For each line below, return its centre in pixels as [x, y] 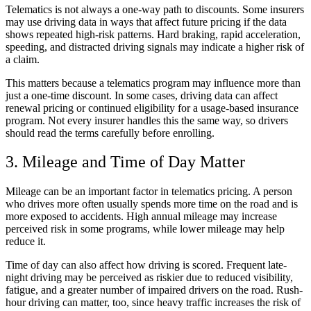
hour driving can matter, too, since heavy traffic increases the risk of [153, 303]
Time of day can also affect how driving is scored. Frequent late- [146, 265]
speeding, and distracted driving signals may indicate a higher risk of [155, 47]
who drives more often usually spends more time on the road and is [152, 204]
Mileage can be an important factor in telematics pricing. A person [149, 192]
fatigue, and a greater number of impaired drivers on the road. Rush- [154, 290]
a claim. [23, 59]
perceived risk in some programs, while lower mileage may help [145, 229]
